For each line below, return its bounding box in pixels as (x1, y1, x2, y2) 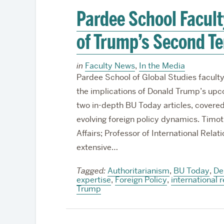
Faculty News (84, 60, 135, 71)
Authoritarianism (107, 165, 169, 176)
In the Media (138, 60, 185, 71)
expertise (76, 174, 111, 185)
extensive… (76, 142, 118, 152)
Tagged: (76, 165, 105, 176)
